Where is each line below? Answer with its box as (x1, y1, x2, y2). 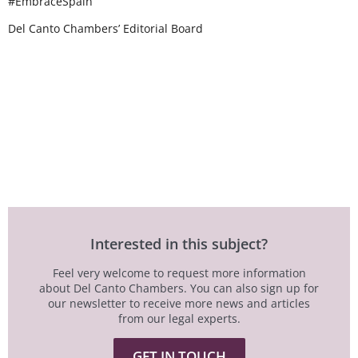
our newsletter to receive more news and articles (48, 296, 310, 312)
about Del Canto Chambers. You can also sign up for (39, 280, 319, 296)
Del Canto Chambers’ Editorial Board (8, 20, 203, 36)
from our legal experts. (117, 311, 241, 327)
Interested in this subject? (90, 234, 268, 254)
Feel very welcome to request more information (52, 265, 306, 281)
